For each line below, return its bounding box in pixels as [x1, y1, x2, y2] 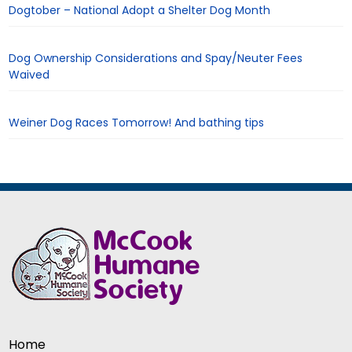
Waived [9, 66, 50, 82]
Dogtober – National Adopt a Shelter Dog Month [9, 2, 271, 18]
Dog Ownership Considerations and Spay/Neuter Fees [9, 49, 303, 66]
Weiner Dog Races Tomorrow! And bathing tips [9, 115, 265, 131]
